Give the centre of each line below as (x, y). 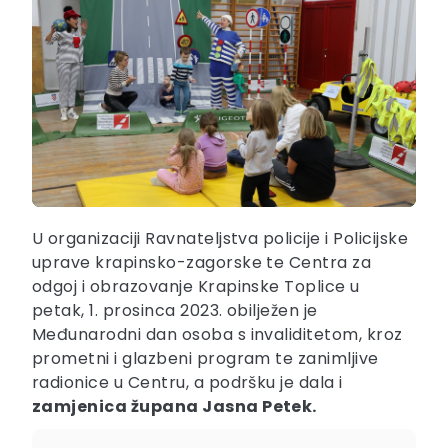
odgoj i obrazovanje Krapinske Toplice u (196, 287)
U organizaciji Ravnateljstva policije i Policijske (220, 239)
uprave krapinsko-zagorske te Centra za (202, 263)
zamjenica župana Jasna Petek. (176, 407)
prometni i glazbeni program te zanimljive (205, 359)
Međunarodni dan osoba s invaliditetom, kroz (217, 335)
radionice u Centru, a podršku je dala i (187, 383)
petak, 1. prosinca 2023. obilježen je (175, 311)
